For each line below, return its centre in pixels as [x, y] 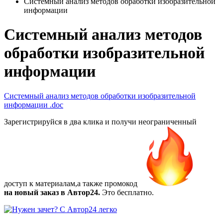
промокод [121, 183]
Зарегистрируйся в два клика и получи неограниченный [100, 121]
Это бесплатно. [127, 192]
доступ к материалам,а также [54, 183]
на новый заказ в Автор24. [52, 192]
